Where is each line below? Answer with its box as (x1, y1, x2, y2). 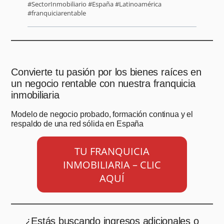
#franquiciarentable (27, 8, 86, 17)
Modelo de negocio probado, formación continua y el (11, 109, 193, 119)
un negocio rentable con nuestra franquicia (11, 78, 195, 89)
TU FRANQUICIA (74, 144, 149, 158)
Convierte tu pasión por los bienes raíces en (11, 66, 201, 78)
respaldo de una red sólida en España (11, 119, 144, 128)
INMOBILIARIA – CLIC (62, 157, 161, 171)
